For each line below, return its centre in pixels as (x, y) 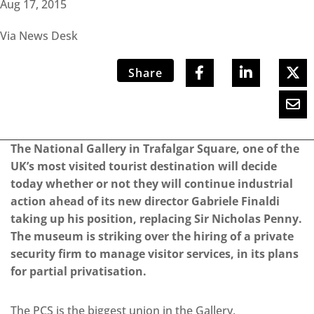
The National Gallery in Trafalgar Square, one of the (155, 149)
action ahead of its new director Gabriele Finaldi (145, 202)
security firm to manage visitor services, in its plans (155, 254)
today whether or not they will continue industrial (152, 184)
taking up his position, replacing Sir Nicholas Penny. (156, 219)
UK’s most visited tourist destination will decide (144, 166)
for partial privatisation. (78, 272)
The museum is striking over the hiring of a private (152, 237)
